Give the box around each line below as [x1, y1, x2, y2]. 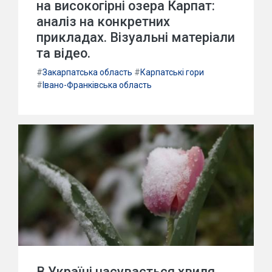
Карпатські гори [140, 67, 204, 77]
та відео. [36, 46, 90, 61]
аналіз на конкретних [36, 14, 170, 29]
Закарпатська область [42, 67, 132, 77]
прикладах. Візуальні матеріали [36, 30, 235, 45]
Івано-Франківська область [42, 80, 152, 90]
